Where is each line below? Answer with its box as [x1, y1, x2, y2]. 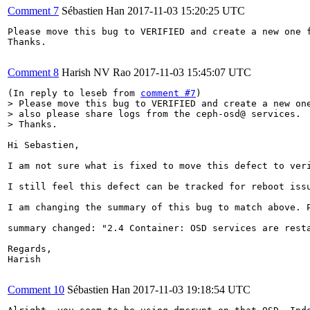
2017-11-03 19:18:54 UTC [133, 283, 250, 295]
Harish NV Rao [62, 66, 131, 78]
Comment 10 [8, 283, 64, 295]
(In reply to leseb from [8, 87, 140, 98]
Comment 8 [8, 66, 59, 78]
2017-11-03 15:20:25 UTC [127, 4, 245, 17]
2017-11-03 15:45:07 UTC [134, 66, 251, 78]
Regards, [8, 243, 52, 254]
